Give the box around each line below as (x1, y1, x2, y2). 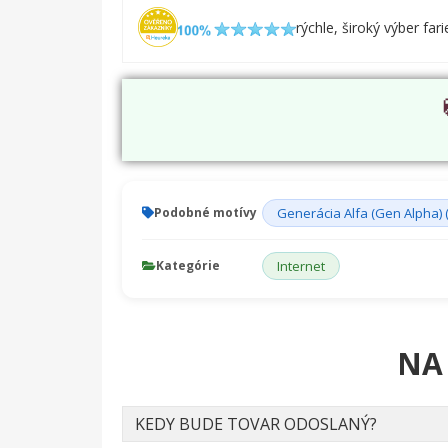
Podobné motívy (154, 204, 257, 222)
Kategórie (156, 257, 220, 275)
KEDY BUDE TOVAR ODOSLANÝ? (135, 413, 377, 436)
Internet (277, 257, 325, 276)
